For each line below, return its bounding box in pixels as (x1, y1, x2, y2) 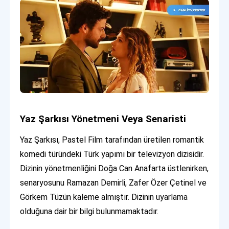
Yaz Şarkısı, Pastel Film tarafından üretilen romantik (20, 135, 204, 145)
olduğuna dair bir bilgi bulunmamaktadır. (20, 207, 159, 217)
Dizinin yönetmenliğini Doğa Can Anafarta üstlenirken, (20, 164, 209, 174)
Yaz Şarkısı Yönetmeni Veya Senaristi (20, 113, 187, 125)
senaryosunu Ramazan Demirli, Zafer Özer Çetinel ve (20, 178, 207, 188)
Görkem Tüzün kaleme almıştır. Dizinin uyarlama (20, 192, 188, 202)
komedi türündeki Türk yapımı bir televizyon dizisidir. (20, 149, 204, 159)
